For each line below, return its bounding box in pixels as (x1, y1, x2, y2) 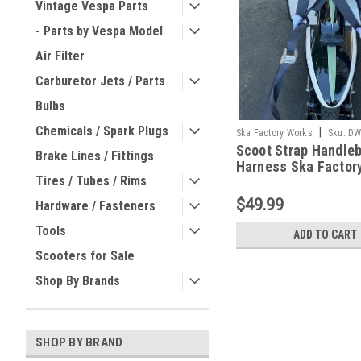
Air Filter (35, 48, 85, 64)
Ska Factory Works (235, 127, 313, 139)
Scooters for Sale (35, 248, 135, 263)
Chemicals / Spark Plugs (35, 123, 168, 139)
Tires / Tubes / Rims (35, 173, 147, 189)
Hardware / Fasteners (35, 198, 156, 214)
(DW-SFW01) (235, 173, 311, 191)
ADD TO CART (293, 227, 357, 241)
